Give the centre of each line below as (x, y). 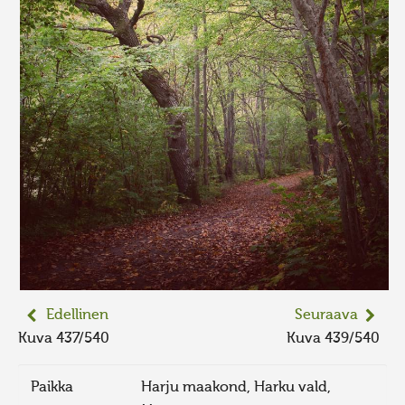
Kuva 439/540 (337, 339)
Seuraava (327, 316)
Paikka (52, 388)
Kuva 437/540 (67, 339)
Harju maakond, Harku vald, (236, 388)
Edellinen (78, 316)
